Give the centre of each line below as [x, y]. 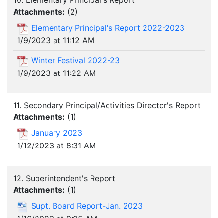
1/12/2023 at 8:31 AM [56, 145]
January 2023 [57, 133]
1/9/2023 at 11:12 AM [56, 40]
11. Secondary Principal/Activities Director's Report [107, 105]
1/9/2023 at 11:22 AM [56, 73]
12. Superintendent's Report [64, 178]
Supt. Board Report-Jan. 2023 [87, 206]
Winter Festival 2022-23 [75, 60]
